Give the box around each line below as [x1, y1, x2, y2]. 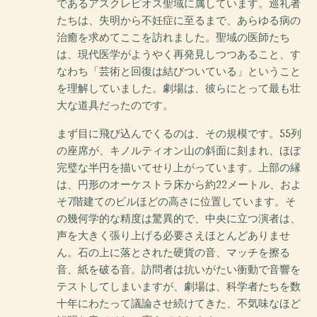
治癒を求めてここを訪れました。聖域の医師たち [57, 30, 290, 45]
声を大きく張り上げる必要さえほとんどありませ [57, 228, 290, 243]
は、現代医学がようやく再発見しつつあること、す [57, 47, 301, 62]
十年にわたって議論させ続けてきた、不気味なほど [57, 296, 301, 311]
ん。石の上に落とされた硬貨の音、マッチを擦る [57, 245, 290, 260]
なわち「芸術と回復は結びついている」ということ [57, 64, 301, 79]
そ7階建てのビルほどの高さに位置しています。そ [57, 194, 296, 209]
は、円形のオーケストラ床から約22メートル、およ [57, 177, 301, 192]
